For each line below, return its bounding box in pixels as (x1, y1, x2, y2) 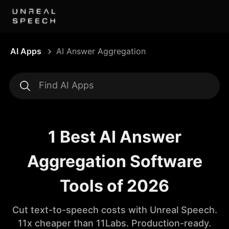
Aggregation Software (27, 151, 202, 171)
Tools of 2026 (60, 176, 169, 196)
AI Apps (10, 46, 41, 56)
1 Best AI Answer (48, 127, 181, 147)
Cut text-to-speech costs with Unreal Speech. (12, 204, 217, 215)
